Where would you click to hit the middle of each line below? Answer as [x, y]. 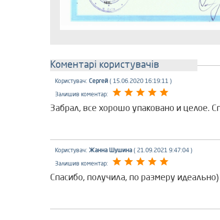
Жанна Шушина [110, 151]
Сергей [98, 81]
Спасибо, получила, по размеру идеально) [134, 178]
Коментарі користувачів [105, 65]
